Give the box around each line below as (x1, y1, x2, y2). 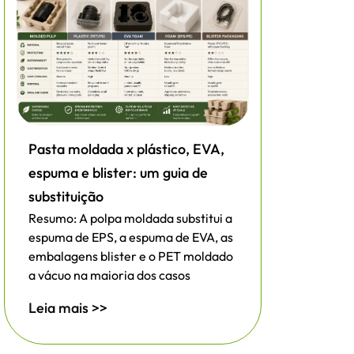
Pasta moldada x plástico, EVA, (28, 140, 224, 159)
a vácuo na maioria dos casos (28, 267, 190, 284)
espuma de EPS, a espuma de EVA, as (28, 229, 233, 246)
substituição (28, 187, 104, 206)
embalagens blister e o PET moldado (28, 248, 233, 265)
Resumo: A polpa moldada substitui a (28, 210, 232, 227)
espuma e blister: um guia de (28, 164, 208, 183)
